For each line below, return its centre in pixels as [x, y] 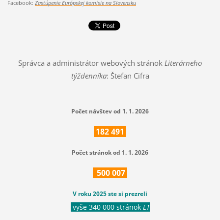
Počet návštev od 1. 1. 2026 [110, 111]
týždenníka [89, 75]
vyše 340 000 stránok [107, 207]
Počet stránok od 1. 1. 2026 [110, 152]
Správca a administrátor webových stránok [91, 63]
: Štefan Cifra [128, 75]
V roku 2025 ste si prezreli [110, 193]
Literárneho [183, 63]
